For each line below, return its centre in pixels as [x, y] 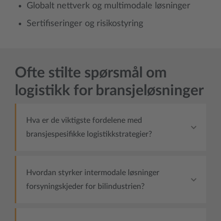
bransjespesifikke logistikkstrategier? [89, 134]
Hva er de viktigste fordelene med [84, 121]
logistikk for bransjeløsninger [109, 91]
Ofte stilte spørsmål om [91, 73]
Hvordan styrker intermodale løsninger [93, 173]
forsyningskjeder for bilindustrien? [85, 187]
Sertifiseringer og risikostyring [85, 24]
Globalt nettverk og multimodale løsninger [109, 6]
